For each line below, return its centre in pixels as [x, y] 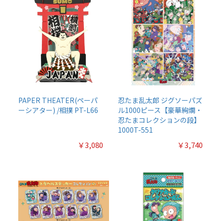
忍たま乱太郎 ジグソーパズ [160, 100]
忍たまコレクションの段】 [159, 120]
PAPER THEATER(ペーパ [58, 100]
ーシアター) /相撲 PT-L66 [58, 110]
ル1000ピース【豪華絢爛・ [160, 110]
